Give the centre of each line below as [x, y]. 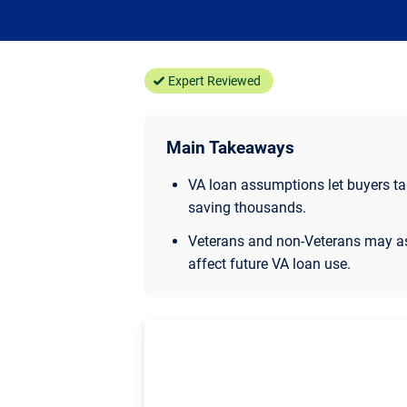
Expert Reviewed [215, 80]
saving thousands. [247, 207]
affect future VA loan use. [269, 263]
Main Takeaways [230, 147]
